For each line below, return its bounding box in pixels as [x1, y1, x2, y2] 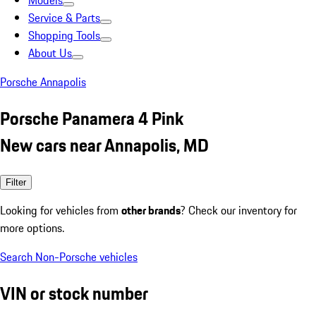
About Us [28, 44, 72, 61]
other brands [121, 201, 181, 219]
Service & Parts [28, 9, 100, 26]
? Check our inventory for [181, 201, 297, 219]
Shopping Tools [28, 27, 100, 44]
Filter [6, 176, 26, 188]
